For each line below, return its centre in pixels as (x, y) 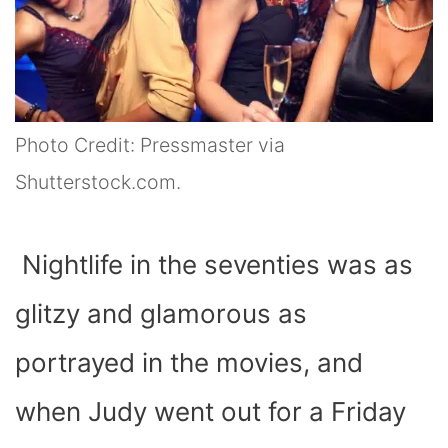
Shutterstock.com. (98, 182)
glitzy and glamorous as (161, 314)
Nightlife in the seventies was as (214, 265)
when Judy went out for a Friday (210, 412)
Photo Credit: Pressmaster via (150, 145)
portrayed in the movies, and (189, 363)
